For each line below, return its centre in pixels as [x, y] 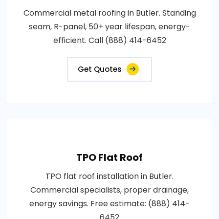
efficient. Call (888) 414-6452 [109, 40]
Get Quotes [100, 69]
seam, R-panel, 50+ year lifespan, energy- [109, 26]
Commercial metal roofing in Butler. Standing [109, 13]
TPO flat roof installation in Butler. [109, 176]
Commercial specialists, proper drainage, [109, 190]
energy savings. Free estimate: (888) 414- [109, 203]
